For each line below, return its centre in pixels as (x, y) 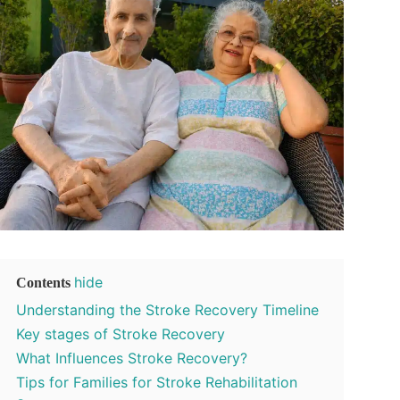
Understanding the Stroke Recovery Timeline (167, 309)
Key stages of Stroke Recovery (121, 333)
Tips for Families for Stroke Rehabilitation (157, 382)
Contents (43, 282)
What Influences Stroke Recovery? (132, 358)
